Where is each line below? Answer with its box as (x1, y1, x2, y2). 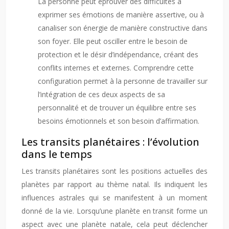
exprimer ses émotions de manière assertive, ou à (38, 10, 204, 19)
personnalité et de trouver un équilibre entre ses (38, 103, 196, 112)
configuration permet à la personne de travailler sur (38, 76, 208, 86)
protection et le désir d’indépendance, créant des (38, 50, 198, 59)
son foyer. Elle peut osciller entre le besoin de (38, 36, 188, 46)
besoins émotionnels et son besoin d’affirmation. (38, 116, 199, 126)
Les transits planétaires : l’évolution (21, 135, 199, 149)
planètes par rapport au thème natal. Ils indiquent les (21, 179, 208, 189)
